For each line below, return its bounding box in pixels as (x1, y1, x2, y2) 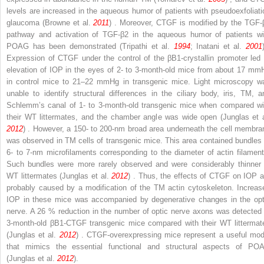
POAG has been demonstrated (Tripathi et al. (6, 41, 174, 51)
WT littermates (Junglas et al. (6, 171, 112, 180)
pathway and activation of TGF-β (6, 29, 125, 39)
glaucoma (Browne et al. (6, 18, 94, 27)
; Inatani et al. (190, 41, 246, 51)
